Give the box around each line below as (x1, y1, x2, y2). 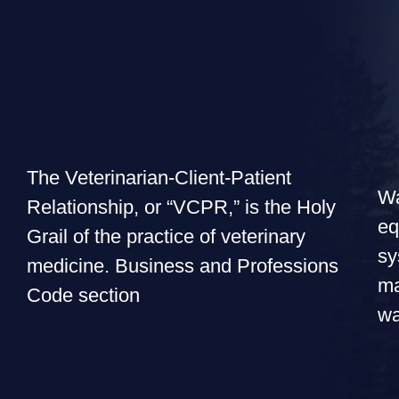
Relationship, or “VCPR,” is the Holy (27, 195, 336, 218)
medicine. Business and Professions (27, 254, 338, 277)
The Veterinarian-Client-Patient (27, 166, 291, 189)
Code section (27, 283, 140, 306)
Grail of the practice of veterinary (27, 224, 305, 248)
